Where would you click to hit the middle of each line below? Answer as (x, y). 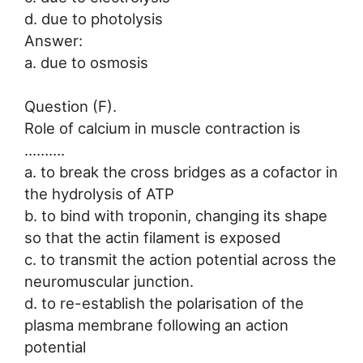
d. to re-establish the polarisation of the (164, 303)
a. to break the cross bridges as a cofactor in (181, 172)
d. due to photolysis (94, 18)
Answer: (53, 40)
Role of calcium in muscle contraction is (162, 128)
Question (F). (70, 107)
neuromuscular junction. (109, 282)
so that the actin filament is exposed (152, 238)
